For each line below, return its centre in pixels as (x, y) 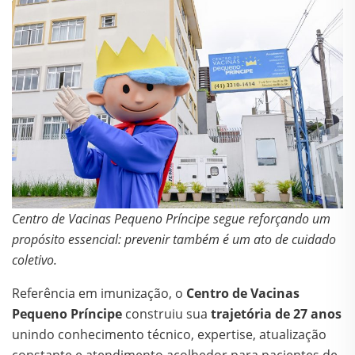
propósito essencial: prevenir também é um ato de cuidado (174, 240)
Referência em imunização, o (99, 294)
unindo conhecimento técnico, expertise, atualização (169, 335)
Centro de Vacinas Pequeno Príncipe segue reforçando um (171, 219)
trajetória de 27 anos (276, 314)
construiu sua (166, 314)
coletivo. (34, 260)
